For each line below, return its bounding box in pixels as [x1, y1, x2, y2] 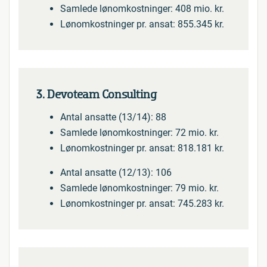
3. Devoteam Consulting [36, 88, 157, 102]
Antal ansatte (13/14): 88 [60, 111, 166, 123]
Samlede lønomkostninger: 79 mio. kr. [60, 182, 219, 194]
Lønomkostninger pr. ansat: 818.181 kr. [60, 142, 224, 154]
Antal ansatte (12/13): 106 [60, 167, 172, 178]
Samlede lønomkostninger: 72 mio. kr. [60, 127, 219, 138]
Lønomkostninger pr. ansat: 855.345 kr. [60, 18, 224, 30]
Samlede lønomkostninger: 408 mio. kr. [60, 3, 224, 14]
